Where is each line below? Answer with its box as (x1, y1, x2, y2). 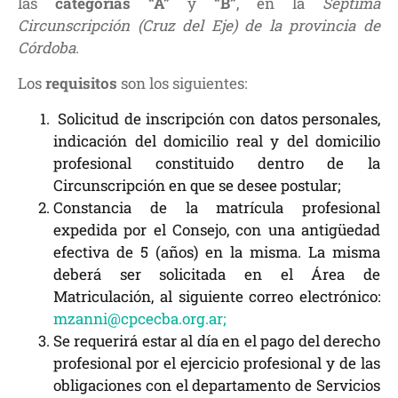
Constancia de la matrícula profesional (53, 197, 380, 218)
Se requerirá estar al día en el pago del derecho (53, 330, 380, 351)
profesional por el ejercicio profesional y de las (53, 353, 380, 373)
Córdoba (18, 37, 76, 58)
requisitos (45, 73, 121, 93)
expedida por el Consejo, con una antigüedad (53, 219, 380, 240)
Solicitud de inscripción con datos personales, (53, 108, 380, 129)
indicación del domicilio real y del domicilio (53, 131, 380, 151)
